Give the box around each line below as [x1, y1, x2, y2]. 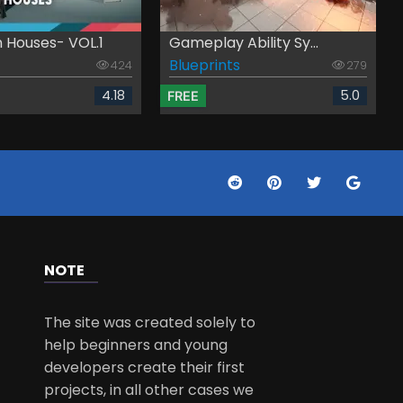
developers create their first [44, 357, 246, 379]
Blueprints [168, 55, 240, 76]
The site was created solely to [44, 312, 256, 334]
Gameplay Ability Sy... [168, 32, 318, 54]
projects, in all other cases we [44, 380, 255, 401]
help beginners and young [44, 335, 228, 356]
